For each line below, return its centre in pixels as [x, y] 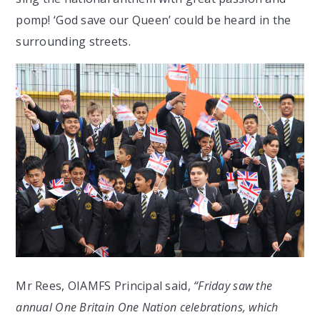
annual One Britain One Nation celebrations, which [147, 307]
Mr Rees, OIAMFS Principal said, [105, 285]
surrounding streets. [73, 42]
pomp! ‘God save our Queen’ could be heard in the [154, 20]
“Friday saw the [233, 285]
